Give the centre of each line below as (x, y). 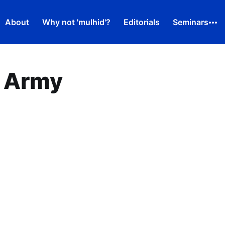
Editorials (142, 22)
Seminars (191, 22)
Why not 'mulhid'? (77, 22)
